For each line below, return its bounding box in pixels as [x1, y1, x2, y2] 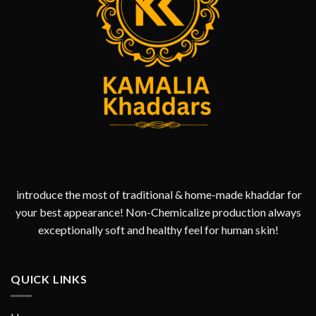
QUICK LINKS [11, 272, 87, 286]
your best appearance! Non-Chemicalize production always [15, 205, 301, 219]
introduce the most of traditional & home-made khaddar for [14, 188, 302, 201]
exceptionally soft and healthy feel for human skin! [37, 223, 279, 236]
